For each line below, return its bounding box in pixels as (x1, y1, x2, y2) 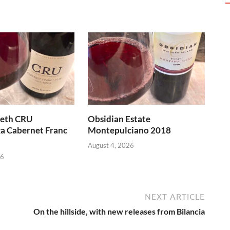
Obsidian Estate (88, 113, 151, 125)
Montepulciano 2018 (88, 125, 171, 136)
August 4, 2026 (88, 141, 135, 149)
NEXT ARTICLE (145, 191, 205, 201)
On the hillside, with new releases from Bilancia (33, 206, 205, 216)
